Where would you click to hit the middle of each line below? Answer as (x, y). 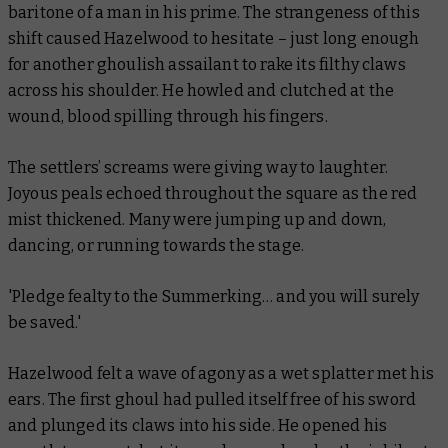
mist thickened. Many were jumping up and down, (197, 219)
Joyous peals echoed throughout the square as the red (213, 193)
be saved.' (45, 322)
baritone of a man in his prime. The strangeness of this (214, 12)
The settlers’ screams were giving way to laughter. (198, 167)
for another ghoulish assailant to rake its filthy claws (207, 64)
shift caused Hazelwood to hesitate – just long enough (214, 38)
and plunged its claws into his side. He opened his (198, 425)
